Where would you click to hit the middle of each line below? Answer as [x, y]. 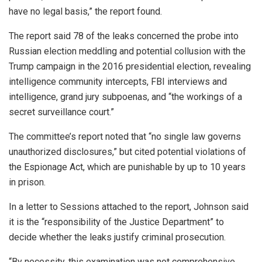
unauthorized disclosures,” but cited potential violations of [127, 151]
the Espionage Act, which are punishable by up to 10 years [127, 167]
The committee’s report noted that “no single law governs [125, 136]
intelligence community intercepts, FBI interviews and [118, 81]
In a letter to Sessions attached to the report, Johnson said [129, 206]
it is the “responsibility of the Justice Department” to [116, 222]
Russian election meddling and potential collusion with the [127, 51]
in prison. [27, 182]
